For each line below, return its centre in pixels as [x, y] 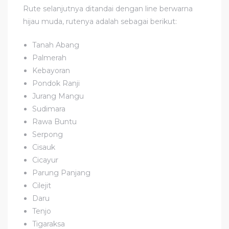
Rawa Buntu [55, 121]
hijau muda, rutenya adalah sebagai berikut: [100, 21]
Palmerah [50, 58]
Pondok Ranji [56, 83]
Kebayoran [51, 70]
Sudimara [49, 109]
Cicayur [45, 160]
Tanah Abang [56, 45]
